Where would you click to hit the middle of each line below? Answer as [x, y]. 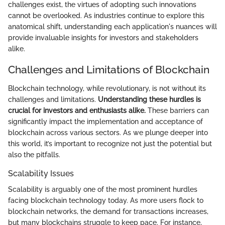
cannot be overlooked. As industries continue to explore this [106, 15]
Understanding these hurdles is [149, 99]
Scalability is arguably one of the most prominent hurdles [103, 190]
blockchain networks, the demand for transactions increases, [108, 212]
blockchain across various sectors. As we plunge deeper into [108, 133]
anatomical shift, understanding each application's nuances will [113, 26]
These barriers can [177, 110]
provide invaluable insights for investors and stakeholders [103, 37]
